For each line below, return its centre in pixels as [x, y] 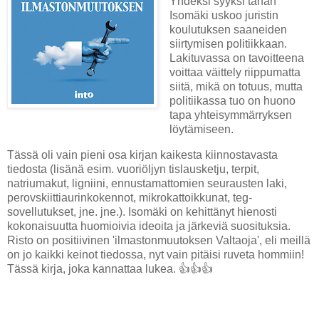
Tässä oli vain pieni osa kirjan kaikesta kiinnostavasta [142, 155]
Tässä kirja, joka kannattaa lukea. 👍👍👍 [110, 268]
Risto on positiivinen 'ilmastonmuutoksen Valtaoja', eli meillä [159, 240]
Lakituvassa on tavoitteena [236, 58]
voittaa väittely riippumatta [235, 72]
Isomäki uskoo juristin [224, 15]
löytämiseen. [201, 129]
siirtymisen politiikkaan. [228, 43]
